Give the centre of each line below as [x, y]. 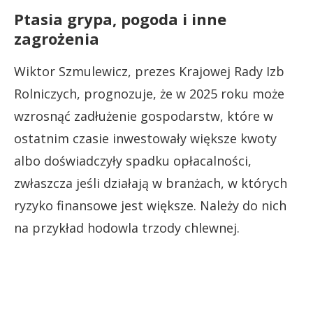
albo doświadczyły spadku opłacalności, [133, 160]
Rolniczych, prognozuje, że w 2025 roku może [149, 93]
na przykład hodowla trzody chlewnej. [127, 227]
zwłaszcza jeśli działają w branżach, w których [151, 183]
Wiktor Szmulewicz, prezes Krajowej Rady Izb [149, 71]
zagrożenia [57, 38]
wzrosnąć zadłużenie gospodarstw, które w [144, 116]
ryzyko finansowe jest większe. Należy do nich [150, 205]
